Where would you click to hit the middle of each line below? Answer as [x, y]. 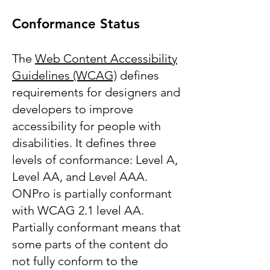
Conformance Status [76, 24]
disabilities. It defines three [84, 143]
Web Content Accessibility [106, 58]
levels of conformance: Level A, [95, 160]
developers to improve [73, 109]
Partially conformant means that [96, 227]
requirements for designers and [96, 92]
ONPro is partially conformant [92, 193]
